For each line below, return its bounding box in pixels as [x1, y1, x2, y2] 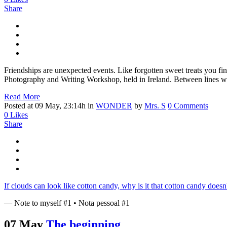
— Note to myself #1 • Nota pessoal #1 [4, 199, 130, 208]
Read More [4, 92, 40, 101]
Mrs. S [144, 101, 166, 110]
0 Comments [168, 101, 208, 110]
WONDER [96, 101, 132, 110]
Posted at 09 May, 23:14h [4, 101, 86, 110]
